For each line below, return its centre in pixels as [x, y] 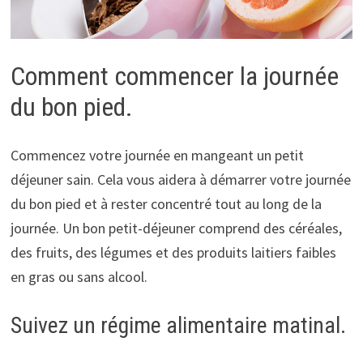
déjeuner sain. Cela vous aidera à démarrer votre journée [180, 180]
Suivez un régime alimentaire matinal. [178, 326]
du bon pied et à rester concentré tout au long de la [166, 204]
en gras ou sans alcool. [79, 277]
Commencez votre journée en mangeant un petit [157, 156]
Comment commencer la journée [174, 76]
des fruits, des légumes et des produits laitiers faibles [173, 253]
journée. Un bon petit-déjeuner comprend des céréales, [176, 228]
